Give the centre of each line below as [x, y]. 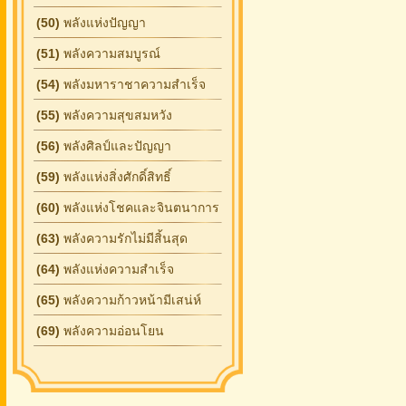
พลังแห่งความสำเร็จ [117, 269]
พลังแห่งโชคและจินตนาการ [140, 208]
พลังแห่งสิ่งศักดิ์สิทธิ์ [116, 177]
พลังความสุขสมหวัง [116, 115]
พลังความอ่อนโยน [112, 331]
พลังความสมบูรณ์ [110, 53]
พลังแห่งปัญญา [103, 23]
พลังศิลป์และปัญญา [116, 146]
